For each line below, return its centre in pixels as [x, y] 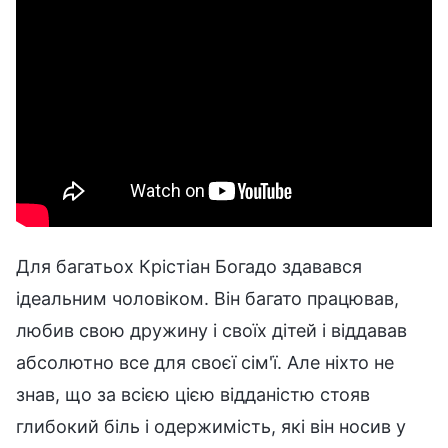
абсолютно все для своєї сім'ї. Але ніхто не [205, 362]
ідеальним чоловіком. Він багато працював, [207, 298]
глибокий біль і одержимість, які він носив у [211, 426]
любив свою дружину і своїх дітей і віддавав [211, 330]
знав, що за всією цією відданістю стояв [193, 394]
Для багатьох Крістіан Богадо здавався [189, 266]
